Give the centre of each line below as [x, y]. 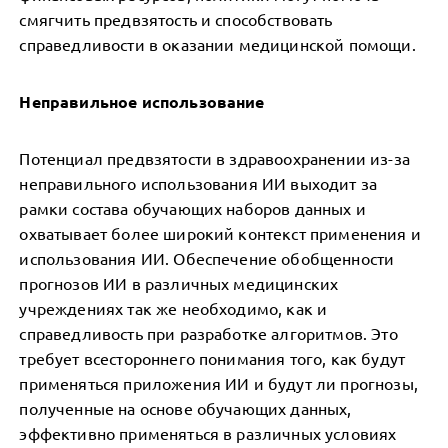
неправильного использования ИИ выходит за [198, 183]
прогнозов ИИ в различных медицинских [179, 283]
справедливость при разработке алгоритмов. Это [208, 333]
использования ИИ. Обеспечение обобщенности [207, 258]
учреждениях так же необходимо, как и [173, 308]
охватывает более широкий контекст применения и [220, 233]
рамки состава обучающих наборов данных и [192, 208]
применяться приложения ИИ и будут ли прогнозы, [218, 383]
